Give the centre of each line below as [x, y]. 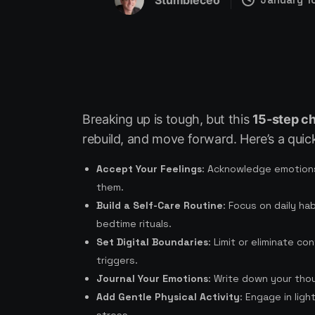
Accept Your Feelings [149, 169]
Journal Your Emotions [152, 279]
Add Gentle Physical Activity [168, 297]
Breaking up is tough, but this [167, 120]
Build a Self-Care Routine [160, 206]
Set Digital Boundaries [152, 242]
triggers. [117, 261]
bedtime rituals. [134, 224]
